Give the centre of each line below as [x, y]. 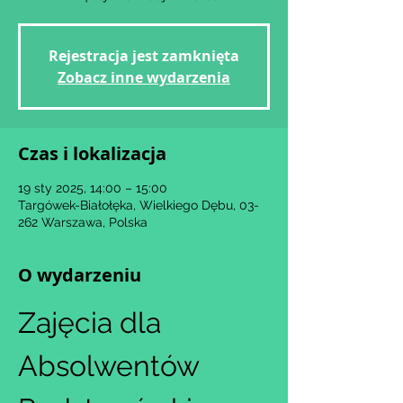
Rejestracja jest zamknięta [144, 56]
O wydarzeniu [80, 275]
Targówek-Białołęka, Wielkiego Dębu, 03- [139, 205]
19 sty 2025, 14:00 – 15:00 [93, 188]
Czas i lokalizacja [92, 153]
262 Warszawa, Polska [83, 222]
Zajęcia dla [93, 322]
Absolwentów [112, 366]
